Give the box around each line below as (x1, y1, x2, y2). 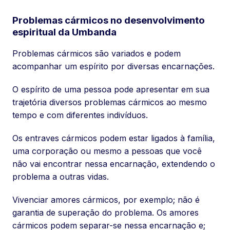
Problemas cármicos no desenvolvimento (12, 14, 205, 26)
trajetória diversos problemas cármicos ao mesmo (12, 97, 207, 108)
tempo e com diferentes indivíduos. (12, 110, 148, 121)
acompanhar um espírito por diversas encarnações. (12, 61, 215, 72)
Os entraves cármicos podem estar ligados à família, (12, 133, 215, 144)
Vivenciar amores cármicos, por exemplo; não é (12, 195, 200, 205)
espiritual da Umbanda (12, 26, 117, 38)
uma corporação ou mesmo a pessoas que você (12, 146, 202, 157)
